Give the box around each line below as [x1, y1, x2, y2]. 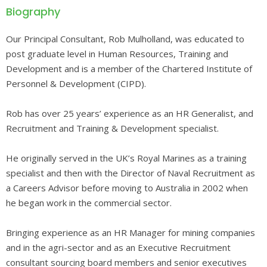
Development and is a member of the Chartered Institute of [6, 62, 252, 74]
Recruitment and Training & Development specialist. [6, 122, 219, 134]
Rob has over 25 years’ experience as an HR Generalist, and [6, 107, 253, 119]
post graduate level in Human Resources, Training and [6, 47, 228, 60]
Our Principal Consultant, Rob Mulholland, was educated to [6, 32, 244, 45]
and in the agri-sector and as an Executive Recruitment [6, 241, 231, 253]
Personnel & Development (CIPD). [6, 77, 146, 89]
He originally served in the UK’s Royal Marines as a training [6, 151, 247, 164]
